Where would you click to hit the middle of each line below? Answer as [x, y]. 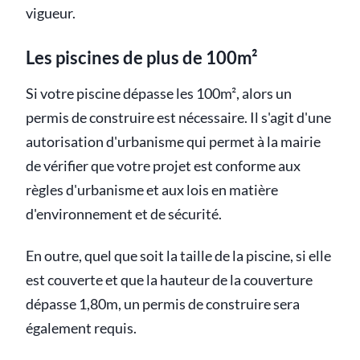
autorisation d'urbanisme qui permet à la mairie [173, 142]
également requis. [81, 329]
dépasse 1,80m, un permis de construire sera [163, 305]
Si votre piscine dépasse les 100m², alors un [159, 94]
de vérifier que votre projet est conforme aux [163, 166]
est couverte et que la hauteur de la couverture [169, 280]
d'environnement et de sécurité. [124, 215]
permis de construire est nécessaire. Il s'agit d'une [178, 118]
